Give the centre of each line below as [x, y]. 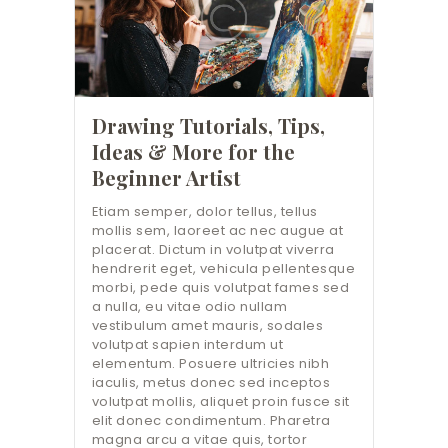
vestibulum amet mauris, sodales [207, 325]
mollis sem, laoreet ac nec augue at [217, 230]
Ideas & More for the [193, 152]
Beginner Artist [166, 178]
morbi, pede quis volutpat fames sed [220, 287]
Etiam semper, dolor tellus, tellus [204, 211]
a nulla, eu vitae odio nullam [189, 306]
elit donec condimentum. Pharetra [211, 420]
